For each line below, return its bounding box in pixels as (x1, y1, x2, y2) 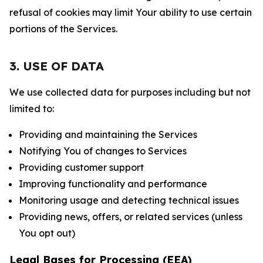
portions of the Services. (9, 23, 117, 35)
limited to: (9, 103, 54, 114)
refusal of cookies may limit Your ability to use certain (9, 6, 252, 18)
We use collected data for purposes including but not (9, 86, 251, 98)
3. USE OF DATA (9, 59, 104, 73)
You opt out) (19, 227, 75, 239)
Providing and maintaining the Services (19, 129, 197, 140)
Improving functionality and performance (19, 178, 207, 190)
